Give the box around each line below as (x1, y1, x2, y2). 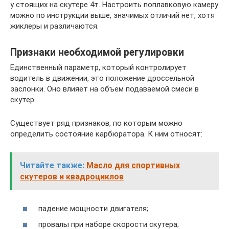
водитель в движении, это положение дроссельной (10, 74, 194, 83)
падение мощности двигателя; (38, 203, 148, 213)
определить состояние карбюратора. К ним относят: (10, 129, 202, 139)
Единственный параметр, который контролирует (10, 63, 187, 73)
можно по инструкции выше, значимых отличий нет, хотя (10, 11, 215, 20)
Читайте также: (20, 161, 84, 171)
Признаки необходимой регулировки (10, 46, 184, 58)
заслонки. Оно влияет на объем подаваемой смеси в (10, 84, 199, 94)
